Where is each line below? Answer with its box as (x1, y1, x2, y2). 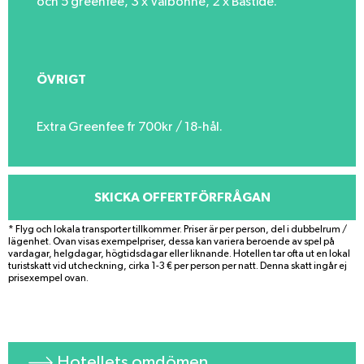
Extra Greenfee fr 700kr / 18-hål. (37, 120, 223, 134)
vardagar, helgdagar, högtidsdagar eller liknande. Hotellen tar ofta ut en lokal (8, 249, 350, 259)
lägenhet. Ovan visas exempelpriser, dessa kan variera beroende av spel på (8, 236, 335, 247)
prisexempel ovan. (8, 273, 89, 284)
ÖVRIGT (37, 72, 86, 86)
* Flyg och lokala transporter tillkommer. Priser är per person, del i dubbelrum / (8, 224, 347, 235)
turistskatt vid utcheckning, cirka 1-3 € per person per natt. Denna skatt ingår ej (8, 261, 347, 271)
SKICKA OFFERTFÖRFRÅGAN (93, 190, 271, 204)
